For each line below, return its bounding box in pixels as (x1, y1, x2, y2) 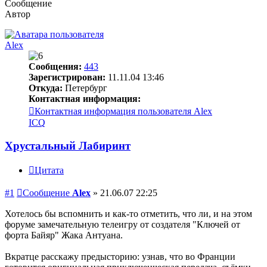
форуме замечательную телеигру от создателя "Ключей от (5, 219, 240, 230)
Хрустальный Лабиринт (5, 139, 131, 152)
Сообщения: (29, 61, 82, 72)
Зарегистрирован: (29, 72, 105, 82)
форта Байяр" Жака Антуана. (5, 230, 123, 241)
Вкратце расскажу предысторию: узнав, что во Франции (5, 252, 235, 262)
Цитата (35, 165, 64, 176)
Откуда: (29, 82, 63, 93)
